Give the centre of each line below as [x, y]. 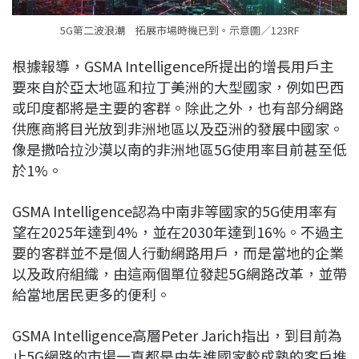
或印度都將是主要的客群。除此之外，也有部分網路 [178, 108]
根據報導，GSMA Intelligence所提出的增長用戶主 [173, 66]
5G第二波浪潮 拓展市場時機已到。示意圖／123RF [179, 30]
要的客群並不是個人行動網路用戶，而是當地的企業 [178, 253]
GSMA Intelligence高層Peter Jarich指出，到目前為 [177, 335]
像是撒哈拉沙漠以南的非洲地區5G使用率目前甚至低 [179, 149]
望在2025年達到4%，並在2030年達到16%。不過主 [178, 232]
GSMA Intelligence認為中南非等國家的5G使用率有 [175, 211]
